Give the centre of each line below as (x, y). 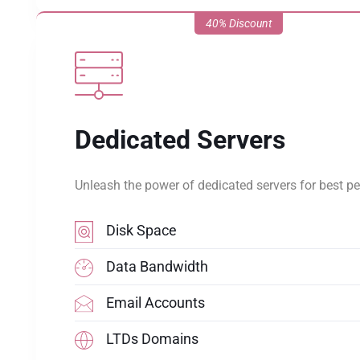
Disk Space (141, 230)
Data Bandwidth (157, 266)
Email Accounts (155, 303)
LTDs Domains (152, 339)
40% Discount (239, 23)
